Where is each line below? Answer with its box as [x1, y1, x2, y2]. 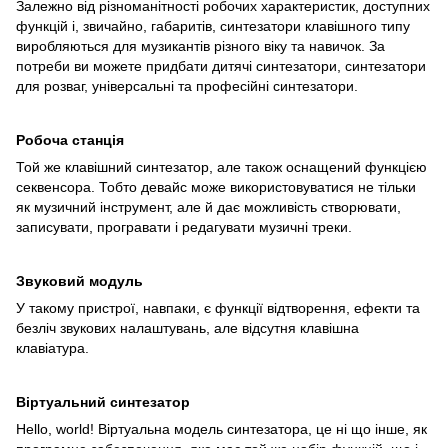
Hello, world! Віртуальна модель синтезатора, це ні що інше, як [16, 421, 427, 438]
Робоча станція [16, 132, 124, 149]
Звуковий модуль [16, 273, 143, 290]
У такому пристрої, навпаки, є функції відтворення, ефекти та [16, 300, 420, 317]
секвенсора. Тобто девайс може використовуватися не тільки [16, 179, 416, 196]
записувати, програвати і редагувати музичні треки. [16, 219, 352, 236]
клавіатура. [16, 340, 89, 357]
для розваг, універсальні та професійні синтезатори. [16, 78, 358, 95]
